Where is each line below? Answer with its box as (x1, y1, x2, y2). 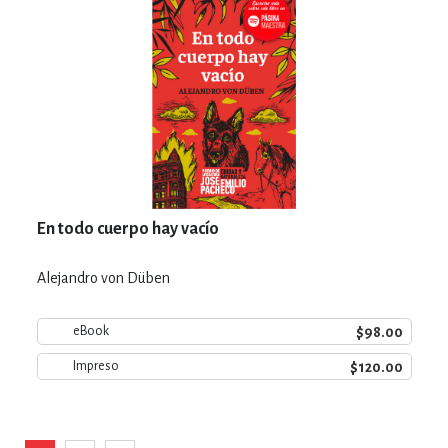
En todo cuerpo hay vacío (36, 219, 219, 238)
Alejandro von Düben (36, 269, 170, 286)
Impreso (72, 359, 119, 373)
